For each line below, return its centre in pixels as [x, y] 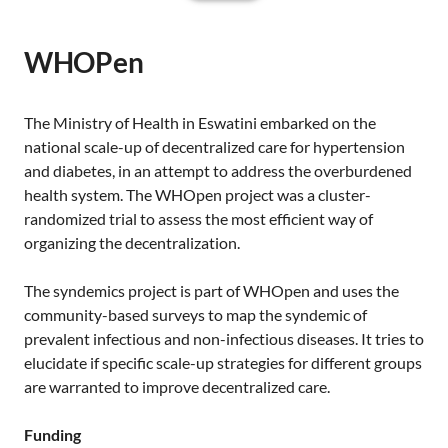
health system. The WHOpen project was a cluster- [197, 194]
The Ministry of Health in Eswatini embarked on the [200, 122]
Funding [52, 434]
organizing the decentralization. [132, 242]
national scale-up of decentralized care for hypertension [214, 146]
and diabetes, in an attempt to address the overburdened [218, 170]
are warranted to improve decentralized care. [177, 386]
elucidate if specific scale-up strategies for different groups [223, 362]
